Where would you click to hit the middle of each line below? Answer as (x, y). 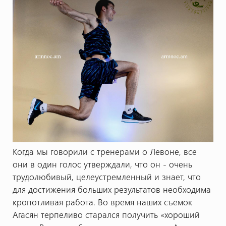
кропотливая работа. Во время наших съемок (102, 202)
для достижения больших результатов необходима (111, 189)
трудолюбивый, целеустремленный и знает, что (106, 176)
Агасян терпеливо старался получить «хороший (106, 214)
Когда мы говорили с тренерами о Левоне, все (104, 151)
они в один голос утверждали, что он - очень (102, 164)
